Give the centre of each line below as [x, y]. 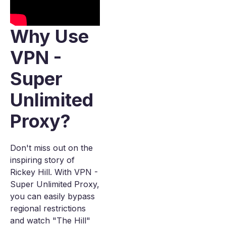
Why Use [49, 37]
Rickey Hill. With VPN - [54, 172]
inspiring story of [42, 160]
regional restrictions [48, 209]
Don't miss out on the [51, 148]
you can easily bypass [52, 196]
